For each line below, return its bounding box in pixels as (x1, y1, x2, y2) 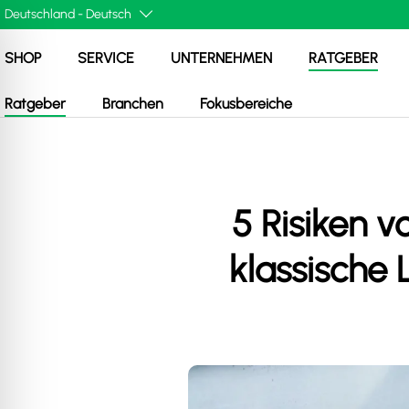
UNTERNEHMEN (171, 48, 272, 67)
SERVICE (78, 48, 134, 67)
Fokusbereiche (200, 94, 292, 112)
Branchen (102, 94, 163, 112)
